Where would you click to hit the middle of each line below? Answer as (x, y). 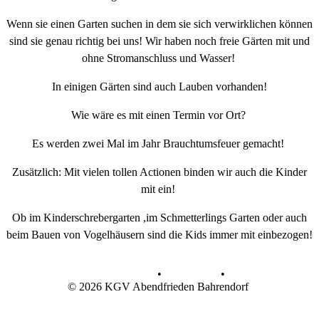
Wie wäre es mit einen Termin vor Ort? (159, 115)
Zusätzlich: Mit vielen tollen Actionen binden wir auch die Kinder (159, 172)
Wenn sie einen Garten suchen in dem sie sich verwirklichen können (159, 24)
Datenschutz (126, 274)
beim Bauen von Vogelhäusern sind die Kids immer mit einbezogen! (159, 235)
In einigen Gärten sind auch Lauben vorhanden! (159, 87)
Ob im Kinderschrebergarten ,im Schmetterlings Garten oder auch (159, 218)
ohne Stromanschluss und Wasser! (159, 58)
